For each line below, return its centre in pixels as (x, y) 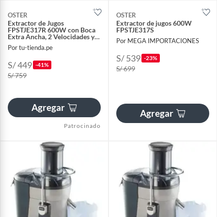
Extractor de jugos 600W (154, 23)
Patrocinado (82, 125)
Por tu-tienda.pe (30, 47)
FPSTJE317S (135, 30)
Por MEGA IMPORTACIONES (158, 40)
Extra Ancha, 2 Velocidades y (51, 37)
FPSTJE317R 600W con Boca (52, 30)
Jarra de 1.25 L (30, 44)
